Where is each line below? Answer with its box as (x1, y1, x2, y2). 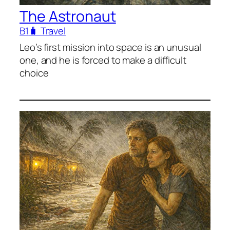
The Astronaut (20, 6, 116, 27)
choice (20, 66, 49, 80)
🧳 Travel (28, 24, 66, 38)
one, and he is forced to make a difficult (20, 53, 186, 67)
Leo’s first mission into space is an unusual (20, 41, 201, 54)
